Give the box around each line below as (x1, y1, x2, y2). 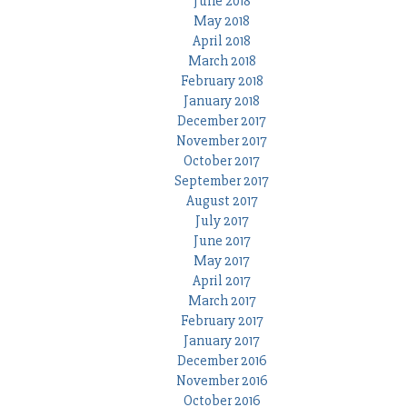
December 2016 (176, 352, 267, 371)
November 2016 (175, 372, 268, 391)
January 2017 (184, 332, 260, 351)
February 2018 (180, 72, 263, 91)
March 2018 (187, 52, 256, 71)
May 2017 (194, 252, 250, 271)
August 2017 (185, 192, 258, 211)
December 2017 (177, 112, 266, 131)
